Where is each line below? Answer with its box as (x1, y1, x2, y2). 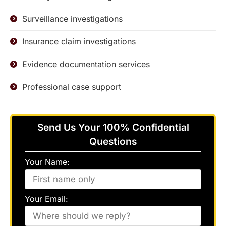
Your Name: (25, 157, 70, 167)
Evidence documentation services (22, 59, 150, 69)
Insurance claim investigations (22, 36, 136, 46)
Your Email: (25, 194, 68, 204)
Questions (89, 136, 137, 147)
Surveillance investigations (22, 14, 123, 24)
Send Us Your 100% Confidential (37, 122, 189, 133)
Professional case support (22, 82, 121, 92)
